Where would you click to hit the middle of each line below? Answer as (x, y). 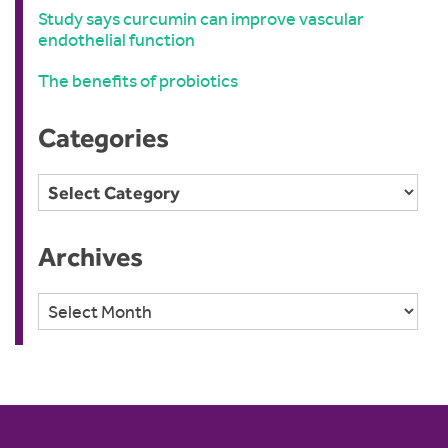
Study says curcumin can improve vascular (201, 19)
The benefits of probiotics (138, 81)
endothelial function (116, 40)
